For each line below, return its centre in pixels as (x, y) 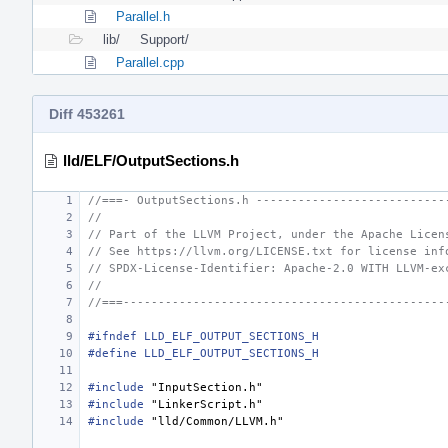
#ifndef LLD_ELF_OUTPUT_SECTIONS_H (203, 336)
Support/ (164, 39)
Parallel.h (143, 16)
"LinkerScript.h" (207, 404)
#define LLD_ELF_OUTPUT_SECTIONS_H (203, 353)
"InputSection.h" (207, 387)
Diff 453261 (87, 113)
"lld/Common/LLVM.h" (217, 421)
